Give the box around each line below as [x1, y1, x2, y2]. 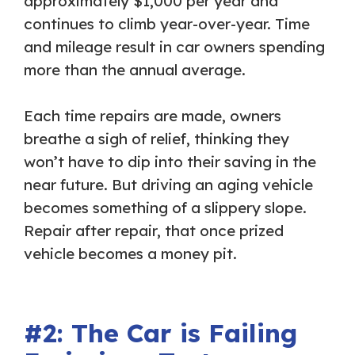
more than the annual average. [24, 59, 246, 79]
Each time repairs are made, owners [24, 105, 281, 125]
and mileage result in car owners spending [24, 36, 325, 56]
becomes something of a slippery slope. [24, 197, 307, 217]
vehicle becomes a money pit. [24, 243, 237, 263]
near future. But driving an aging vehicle [24, 174, 313, 194]
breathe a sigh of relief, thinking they [24, 128, 289, 148]
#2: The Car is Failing [24, 316, 297, 349]
